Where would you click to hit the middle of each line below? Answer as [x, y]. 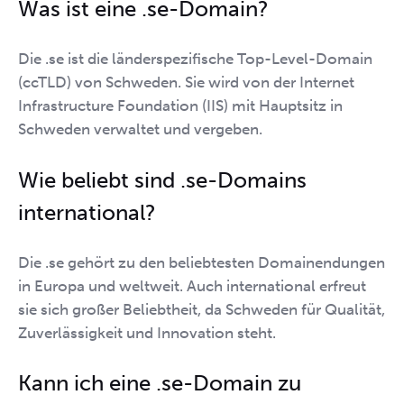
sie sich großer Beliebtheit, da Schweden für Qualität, [202, 309]
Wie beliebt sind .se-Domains [162, 179]
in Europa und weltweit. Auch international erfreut [192, 285]
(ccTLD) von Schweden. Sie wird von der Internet [186, 82]
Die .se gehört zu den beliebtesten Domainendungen [202, 262]
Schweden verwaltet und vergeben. [140, 129]
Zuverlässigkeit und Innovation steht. [147, 332]
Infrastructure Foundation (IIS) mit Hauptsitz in [180, 106]
